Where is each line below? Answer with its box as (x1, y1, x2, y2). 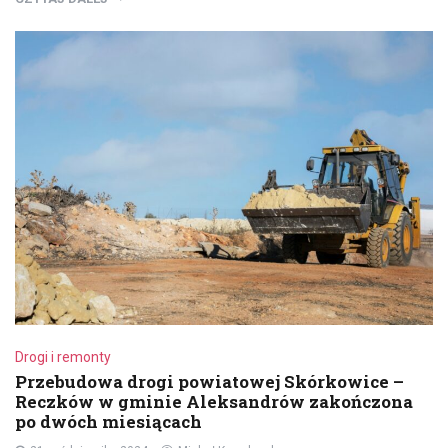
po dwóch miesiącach (15, 409, 202, 433)
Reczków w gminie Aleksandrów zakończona (15, 389, 413, 413)
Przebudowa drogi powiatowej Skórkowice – (15, 369, 404, 393)
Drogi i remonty (15, 348, 111, 365)
